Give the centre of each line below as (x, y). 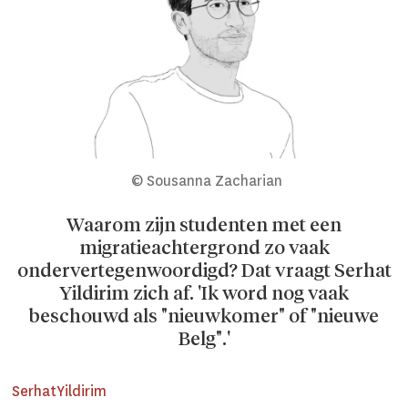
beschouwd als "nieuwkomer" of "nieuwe (204, 316)
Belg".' (204, 339)
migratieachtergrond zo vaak (204, 248)
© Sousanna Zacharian (206, 180)
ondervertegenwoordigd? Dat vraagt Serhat (204, 271)
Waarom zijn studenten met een (204, 225)
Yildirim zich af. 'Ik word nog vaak (204, 294)
